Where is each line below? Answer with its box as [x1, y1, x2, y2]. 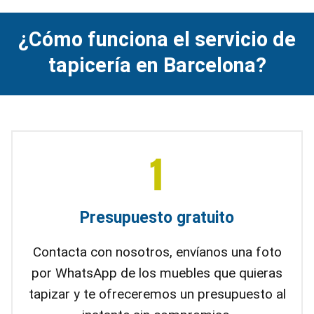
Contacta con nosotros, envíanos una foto [32, 243, 282, 260]
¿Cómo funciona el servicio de [18, 27, 296, 51]
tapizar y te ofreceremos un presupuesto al [28, 285, 286, 302]
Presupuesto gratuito [80, 207, 234, 227]
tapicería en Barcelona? [48, 53, 266, 77]
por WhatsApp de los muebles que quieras [32, 264, 282, 281]
